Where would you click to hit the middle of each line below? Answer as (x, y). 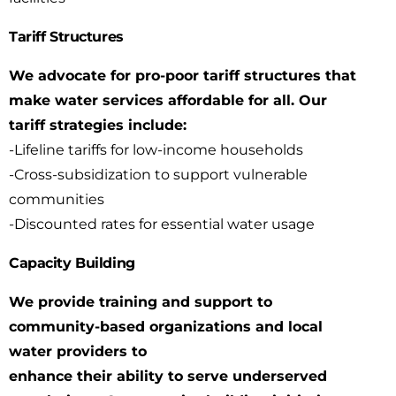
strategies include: (118, 125)
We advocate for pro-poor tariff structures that (183, 76)
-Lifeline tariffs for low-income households (156, 150)
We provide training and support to (141, 302)
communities (57, 199)
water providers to (78, 351)
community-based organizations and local (166, 327)
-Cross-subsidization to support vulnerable (158, 175)
